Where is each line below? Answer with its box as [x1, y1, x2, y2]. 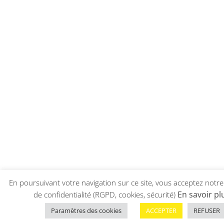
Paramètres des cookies [50, 206, 121, 215]
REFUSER [193, 206, 220, 215]
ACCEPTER [145, 206, 176, 215]
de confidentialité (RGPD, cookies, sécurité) [33, 189, 177, 199]
